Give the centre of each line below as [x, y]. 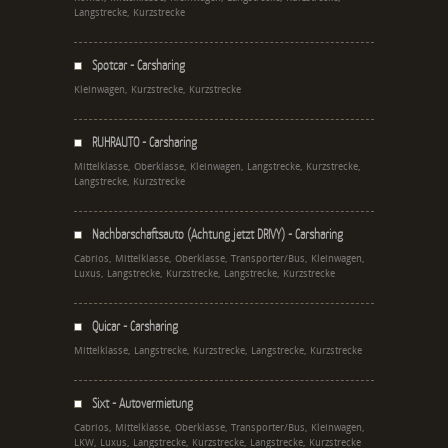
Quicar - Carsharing [135, 325]
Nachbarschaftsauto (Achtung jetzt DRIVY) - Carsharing [217, 233]
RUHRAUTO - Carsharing [144, 141]
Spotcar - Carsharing [138, 64]
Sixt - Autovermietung [142, 402]
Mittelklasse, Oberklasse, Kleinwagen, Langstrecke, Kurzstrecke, [217, 166]
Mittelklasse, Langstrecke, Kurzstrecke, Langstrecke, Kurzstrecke [218, 350]
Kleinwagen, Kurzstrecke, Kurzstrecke [157, 89]
